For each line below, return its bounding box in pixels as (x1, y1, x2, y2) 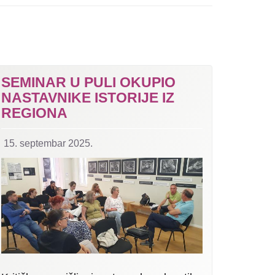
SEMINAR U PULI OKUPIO (1, 74, 176, 90)
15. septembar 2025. (4, 137, 93, 149)
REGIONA (1, 104, 68, 121)
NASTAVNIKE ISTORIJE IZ (1, 89, 174, 106)
